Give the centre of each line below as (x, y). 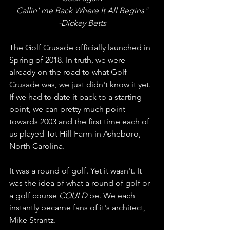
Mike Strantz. (34, 220)
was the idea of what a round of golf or (81, 183)
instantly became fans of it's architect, (78, 207)
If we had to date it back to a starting (76, 97)
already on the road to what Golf (69, 72)
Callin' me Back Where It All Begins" (82, 10)
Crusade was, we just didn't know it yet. (81, 84)
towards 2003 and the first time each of (80, 121)
